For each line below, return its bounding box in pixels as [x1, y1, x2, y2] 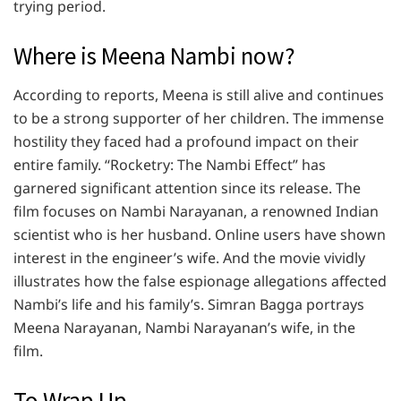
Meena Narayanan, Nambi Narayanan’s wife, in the [13, 318, 355, 338]
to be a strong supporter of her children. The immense [13, 108, 384, 129]
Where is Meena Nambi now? [13, 39, 295, 71]
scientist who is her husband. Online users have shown [13, 225, 386, 245]
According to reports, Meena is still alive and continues [13, 85, 384, 106]
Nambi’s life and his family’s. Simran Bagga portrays [13, 294, 364, 315]
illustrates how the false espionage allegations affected [13, 271, 387, 292]
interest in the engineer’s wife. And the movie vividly [13, 248, 365, 269]
